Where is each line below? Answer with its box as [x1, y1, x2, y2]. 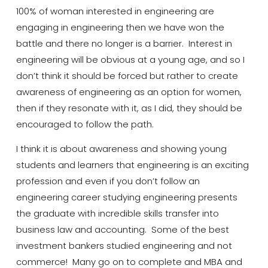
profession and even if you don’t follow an [16, 175, 200, 188]
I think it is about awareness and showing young [16, 142, 227, 156]
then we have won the [123, 21, 224, 34]
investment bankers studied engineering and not [16, 239, 232, 252]
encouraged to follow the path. [16, 118, 154, 131]
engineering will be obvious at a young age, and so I [16, 53, 245, 66]
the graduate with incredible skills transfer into [16, 207, 219, 220]
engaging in [16, 21, 71, 34]
